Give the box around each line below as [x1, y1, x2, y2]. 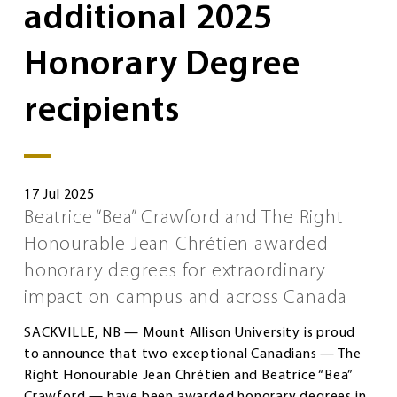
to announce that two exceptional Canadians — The [24, 346, 362, 362]
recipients [24, 93, 188, 129]
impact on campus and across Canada [24, 287, 353, 308]
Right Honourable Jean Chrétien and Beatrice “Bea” [24, 368, 354, 383]
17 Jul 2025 [24, 187, 95, 202]
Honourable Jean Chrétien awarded [24, 234, 329, 255]
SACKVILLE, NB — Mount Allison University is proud [24, 325, 356, 340]
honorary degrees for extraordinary [24, 261, 327, 282]
